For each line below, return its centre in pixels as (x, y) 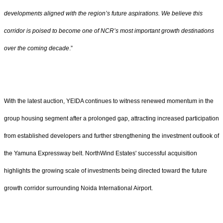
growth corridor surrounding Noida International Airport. (79, 188)
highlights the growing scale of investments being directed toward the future (106, 171)
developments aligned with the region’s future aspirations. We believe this (103, 13)
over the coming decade (37, 48)
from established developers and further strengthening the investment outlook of (111, 136)
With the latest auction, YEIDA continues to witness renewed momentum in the (109, 101)
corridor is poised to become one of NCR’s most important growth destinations (109, 31)
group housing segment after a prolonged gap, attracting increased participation (111, 119)
